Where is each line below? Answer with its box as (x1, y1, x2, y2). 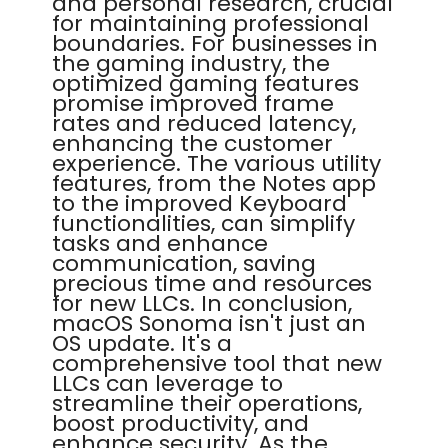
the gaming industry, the (52, 48, 330, 79)
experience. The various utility (52, 148, 382, 179)
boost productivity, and (52, 408, 309, 439)
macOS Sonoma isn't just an (52, 308, 366, 339)
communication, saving (52, 248, 316, 279)
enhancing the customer (52, 128, 333, 159)
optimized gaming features (52, 68, 359, 99)
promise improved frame (52, 88, 334, 119)
